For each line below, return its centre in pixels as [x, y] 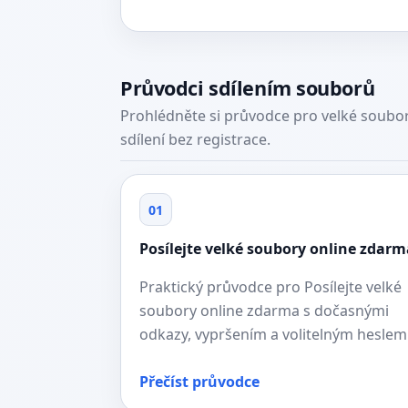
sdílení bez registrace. [195, 139]
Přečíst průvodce [199, 382]
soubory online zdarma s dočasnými [264, 311]
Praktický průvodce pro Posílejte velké [270, 287]
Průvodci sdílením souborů [248, 88]
